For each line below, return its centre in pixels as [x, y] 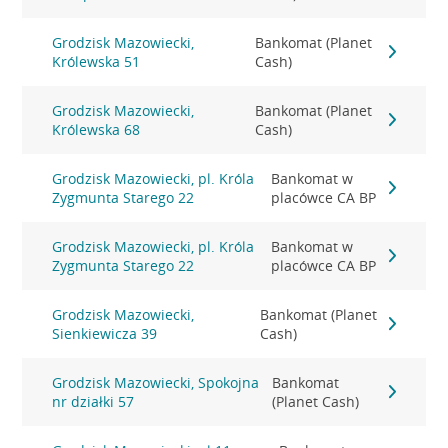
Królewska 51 [96, 61]
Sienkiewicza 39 [105, 333]
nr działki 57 [93, 401]
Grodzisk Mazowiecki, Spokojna [156, 382]
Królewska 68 [96, 129]
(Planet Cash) [315, 401]
